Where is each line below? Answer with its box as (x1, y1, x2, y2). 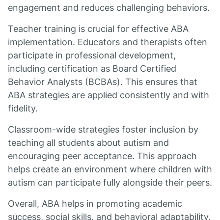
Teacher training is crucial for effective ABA (8, 24, 189, 34)
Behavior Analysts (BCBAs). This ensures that (8, 77, 197, 87)
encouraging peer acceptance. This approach (8, 151, 197, 161)
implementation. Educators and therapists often (8, 37, 207, 47)
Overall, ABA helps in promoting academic (8, 198, 182, 209)
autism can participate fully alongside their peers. (8, 177, 212, 188)
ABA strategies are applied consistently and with (8, 90, 209, 100)
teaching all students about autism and (8, 137, 169, 148)
